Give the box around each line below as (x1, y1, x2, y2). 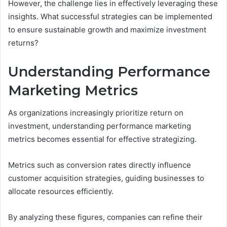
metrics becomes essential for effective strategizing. (8, 134, 197, 144)
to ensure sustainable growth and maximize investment (8, 24, 206, 34)
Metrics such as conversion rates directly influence (8, 160, 191, 170)
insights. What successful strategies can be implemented (8, 11, 212, 21)
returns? (8, 37, 39, 48)
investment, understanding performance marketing (8, 121, 191, 131)
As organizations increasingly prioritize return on (8, 108, 183, 118)
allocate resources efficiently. (8, 186, 113, 197)
